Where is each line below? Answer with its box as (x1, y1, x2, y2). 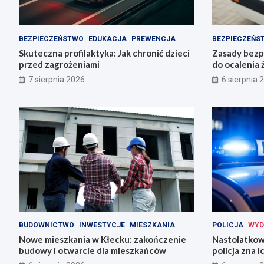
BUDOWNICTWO (19, 221, 74, 230)
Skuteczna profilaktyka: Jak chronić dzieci (19, 47, 190, 58)
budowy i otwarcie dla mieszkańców (19, 245, 166, 256)
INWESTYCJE (79, 221, 125, 230)
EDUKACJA (88, 34, 127, 43)
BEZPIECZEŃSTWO (19, 34, 84, 43)
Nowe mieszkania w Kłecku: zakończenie (19, 234, 186, 245)
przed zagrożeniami (19, 58, 100, 70)
